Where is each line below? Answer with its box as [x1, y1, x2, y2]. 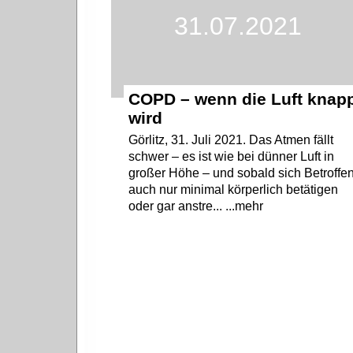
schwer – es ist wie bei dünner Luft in [128, 150, 335, 164]
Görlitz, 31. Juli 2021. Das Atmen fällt [128, 133, 334, 147]
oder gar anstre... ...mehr [128, 199, 264, 214]
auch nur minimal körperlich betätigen [128, 183, 339, 197]
